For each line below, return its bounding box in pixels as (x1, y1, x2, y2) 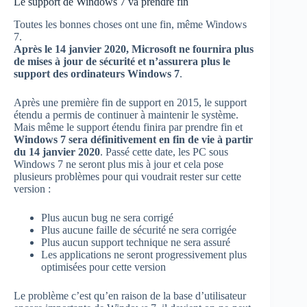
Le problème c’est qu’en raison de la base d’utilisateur (14, 289, 246, 302)
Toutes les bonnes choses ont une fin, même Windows (14, 18, 247, 30)
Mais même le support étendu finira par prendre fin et (14, 121, 243, 133)
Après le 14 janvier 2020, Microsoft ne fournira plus (14, 42, 254, 55)
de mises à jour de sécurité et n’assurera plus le (14, 55, 230, 67)
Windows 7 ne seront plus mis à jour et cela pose (14, 158, 223, 170)
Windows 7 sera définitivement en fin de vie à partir (14, 133, 253, 145)
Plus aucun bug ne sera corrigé (41, 211, 173, 223)
